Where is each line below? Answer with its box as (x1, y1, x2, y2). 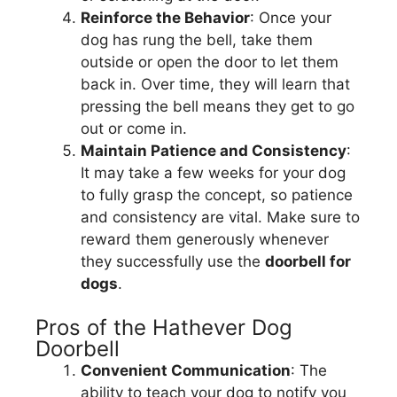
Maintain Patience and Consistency (81, 141, 346, 160)
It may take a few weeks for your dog (81, 163, 346, 182)
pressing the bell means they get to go (81, 97, 354, 115)
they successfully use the (81, 252, 265, 270)
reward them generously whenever (81, 230, 329, 248)
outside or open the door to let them (81, 52, 339, 71)
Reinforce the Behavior (81, 8, 250, 27)
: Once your (250, 8, 331, 27)
